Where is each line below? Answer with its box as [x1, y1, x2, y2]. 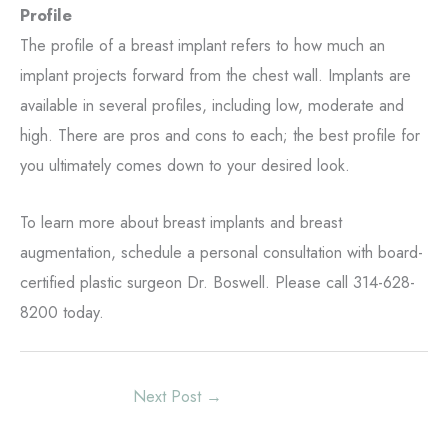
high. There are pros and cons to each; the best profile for [20, 123, 420, 148]
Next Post [133, 383, 206, 408]
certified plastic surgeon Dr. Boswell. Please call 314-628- [20, 269, 415, 294]
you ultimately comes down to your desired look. [20, 153, 350, 178]
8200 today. [20, 299, 104, 324]
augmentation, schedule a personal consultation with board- [20, 239, 423, 264]
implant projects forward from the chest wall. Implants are [20, 63, 411, 88]
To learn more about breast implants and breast [20, 209, 342, 234]
